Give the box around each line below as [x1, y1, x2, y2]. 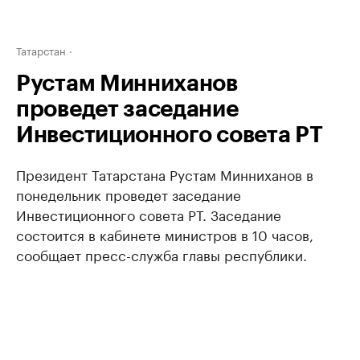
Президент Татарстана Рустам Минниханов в [16, 163, 313, 184]
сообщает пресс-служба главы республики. [16, 243, 307, 264]
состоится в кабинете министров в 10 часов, [16, 223, 313, 244]
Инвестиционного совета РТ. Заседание [16, 203, 281, 224]
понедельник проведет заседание [16, 183, 241, 204]
